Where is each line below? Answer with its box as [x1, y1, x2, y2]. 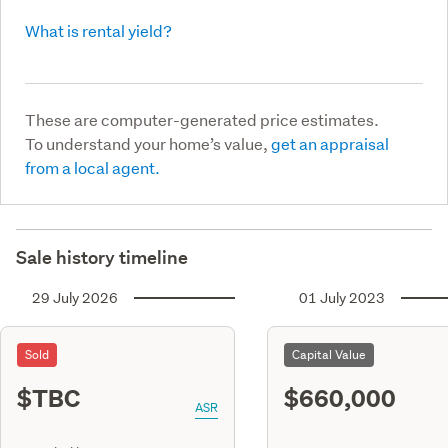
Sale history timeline [16, 245, 188, 269]
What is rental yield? [25, 19, 172, 41]
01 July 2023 [299, 288, 385, 307]
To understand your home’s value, [25, 132, 271, 154]
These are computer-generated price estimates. [25, 108, 379, 130]
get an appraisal [271, 132, 389, 154]
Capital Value [292, 345, 366, 363]
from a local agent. [25, 156, 160, 178]
